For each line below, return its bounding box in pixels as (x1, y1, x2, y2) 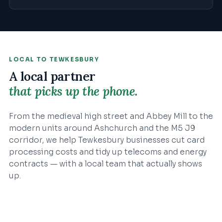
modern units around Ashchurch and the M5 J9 (9, 123, 195, 134)
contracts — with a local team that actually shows (9, 159, 202, 169)
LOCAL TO (9, 55, 50, 63)
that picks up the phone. (9, 83, 138, 100)
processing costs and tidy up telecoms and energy (9, 147, 207, 158)
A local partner (9, 68, 96, 85)
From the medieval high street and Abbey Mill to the (9, 111, 213, 122)
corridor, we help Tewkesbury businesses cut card (9, 135, 205, 146)
